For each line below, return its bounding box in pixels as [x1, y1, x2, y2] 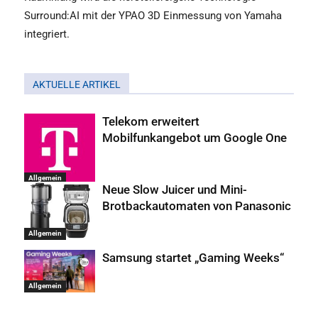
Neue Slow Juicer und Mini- [102, 182, 247, 197]
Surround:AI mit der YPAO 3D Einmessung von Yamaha [24, 9, 282, 22]
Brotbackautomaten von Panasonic [102, 198, 291, 213]
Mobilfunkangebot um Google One [102, 130, 287, 145]
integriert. [24, 27, 70, 40]
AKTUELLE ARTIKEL [33, 78, 121, 90]
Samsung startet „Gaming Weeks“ [102, 250, 284, 265]
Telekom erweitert [102, 114, 199, 128]
